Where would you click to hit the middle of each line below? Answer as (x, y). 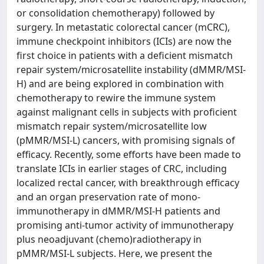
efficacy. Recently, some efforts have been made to (129, 154)
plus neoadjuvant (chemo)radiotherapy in (109, 239)
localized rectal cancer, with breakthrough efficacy (128, 183)
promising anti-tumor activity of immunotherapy (125, 225)
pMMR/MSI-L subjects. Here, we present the (114, 253)
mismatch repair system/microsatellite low (112, 126)
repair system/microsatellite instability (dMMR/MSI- (131, 70)
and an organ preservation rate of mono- (108, 197)
